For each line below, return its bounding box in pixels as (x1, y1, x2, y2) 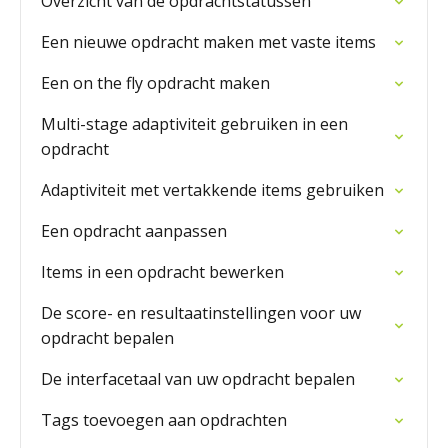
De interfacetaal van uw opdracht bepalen (41, 368, 355, 390)
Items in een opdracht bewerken (41, 261, 284, 283)
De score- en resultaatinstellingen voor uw (41, 302, 361, 324)
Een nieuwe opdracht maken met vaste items (41, 31, 376, 53)
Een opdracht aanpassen (41, 220, 227, 242)
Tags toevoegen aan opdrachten (41, 409, 287, 431)
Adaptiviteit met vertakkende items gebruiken (41, 179, 384, 201)
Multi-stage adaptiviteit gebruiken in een (41, 113, 348, 135)
